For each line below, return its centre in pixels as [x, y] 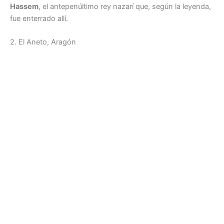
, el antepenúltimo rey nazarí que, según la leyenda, [125, 6]
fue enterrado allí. [39, 18]
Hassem [24, 6]
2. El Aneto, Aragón [43, 42]
